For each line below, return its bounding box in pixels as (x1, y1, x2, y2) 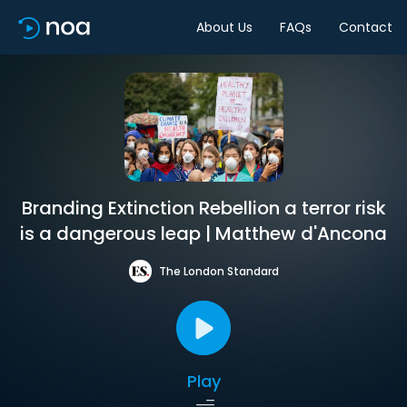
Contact (339, 17, 392, 36)
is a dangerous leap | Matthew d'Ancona (20, 221, 387, 246)
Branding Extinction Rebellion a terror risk (21, 195, 386, 221)
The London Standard (158, 263, 279, 279)
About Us (196, 17, 253, 36)
